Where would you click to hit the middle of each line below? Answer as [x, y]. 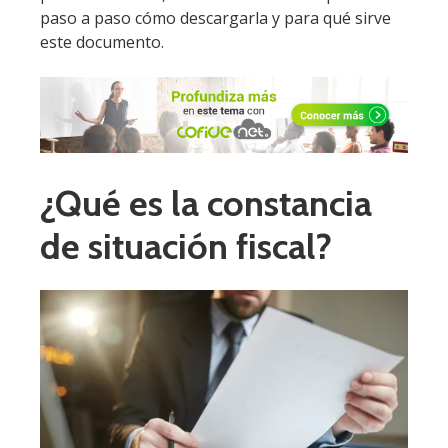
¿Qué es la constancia [206, 202]
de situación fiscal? [186, 245]
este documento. [102, 42]
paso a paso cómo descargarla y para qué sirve [215, 18]
